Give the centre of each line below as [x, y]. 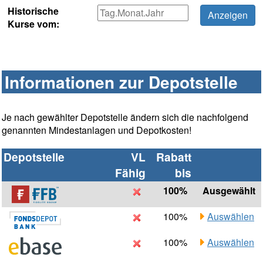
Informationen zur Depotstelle [121, 82]
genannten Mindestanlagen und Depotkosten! [97, 130]
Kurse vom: [33, 24]
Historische [33, 11]
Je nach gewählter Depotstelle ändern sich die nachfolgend [125, 117]
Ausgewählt [229, 191]
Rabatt [174, 157]
